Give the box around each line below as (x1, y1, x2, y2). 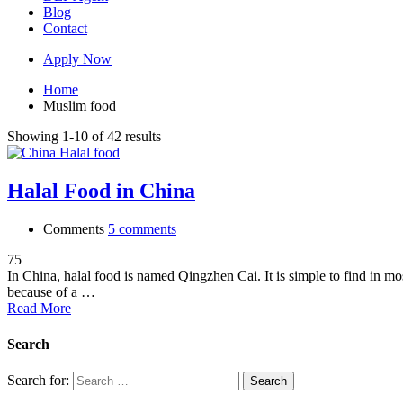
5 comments (108, 221, 176, 237)
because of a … (7, 284, 95, 300)
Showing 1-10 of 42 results (7, 129, 161, 145)
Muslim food (43, 98, 116, 114)
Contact (43, 21, 87, 37)
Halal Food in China (7, 179, 195, 203)
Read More (7, 300, 71, 317)
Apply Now (43, 51, 112, 67)
